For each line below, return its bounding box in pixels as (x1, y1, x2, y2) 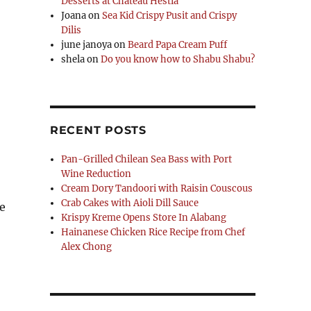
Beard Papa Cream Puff (128, 39, 228, 51)
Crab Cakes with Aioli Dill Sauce (61, 197, 199, 209)
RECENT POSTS (49, 124, 146, 137)
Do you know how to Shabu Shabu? (101, 53, 255, 65)
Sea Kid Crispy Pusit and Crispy (102, 10, 237, 22)
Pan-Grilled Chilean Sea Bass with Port (61, 153, 233, 165)
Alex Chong (61, 241, 112, 253)
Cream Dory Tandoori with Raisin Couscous (61, 183, 253, 194)
